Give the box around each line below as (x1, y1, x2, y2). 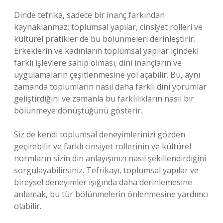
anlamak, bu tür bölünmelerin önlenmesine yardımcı (14, 189, 209, 200)
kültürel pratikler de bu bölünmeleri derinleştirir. (14, 33, 195, 44)
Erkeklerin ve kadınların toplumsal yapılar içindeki (14, 45, 199, 56)
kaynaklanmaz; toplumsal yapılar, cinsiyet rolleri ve (14, 21, 203, 32)
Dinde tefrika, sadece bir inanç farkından (14, 9, 165, 20)
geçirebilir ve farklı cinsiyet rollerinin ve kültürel (14, 141, 191, 152)
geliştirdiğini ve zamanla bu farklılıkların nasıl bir (14, 93, 194, 104)
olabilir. (14, 201, 41, 212)
